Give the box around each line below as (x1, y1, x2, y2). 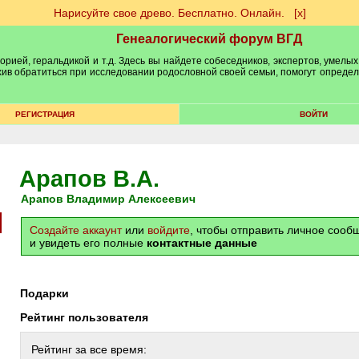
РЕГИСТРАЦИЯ (14, 110, 75, 119)
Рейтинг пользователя (27, 311, 148, 324)
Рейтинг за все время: (31, 343, 147, 356)
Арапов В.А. (19, 166, 159, 192)
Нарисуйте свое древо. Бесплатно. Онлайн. (53, 6, 284, 19)
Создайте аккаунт (30, 224, 122, 236)
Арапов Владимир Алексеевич (29, 192, 196, 205)
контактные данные (147, 236, 257, 249)
